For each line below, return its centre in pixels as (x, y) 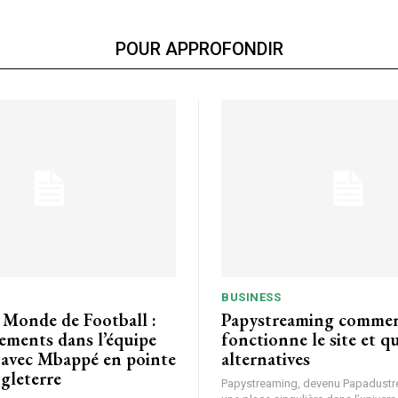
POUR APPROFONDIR (199, 49)
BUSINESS (251, 297)
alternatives (266, 358)
